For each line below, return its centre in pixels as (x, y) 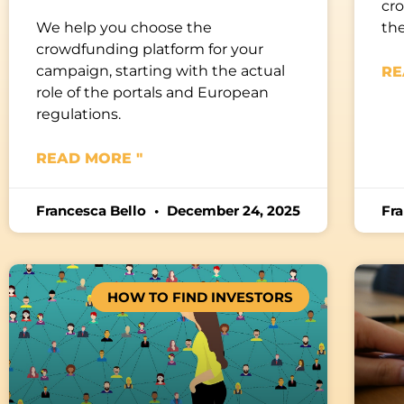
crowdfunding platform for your (150, 49)
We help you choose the (124, 27)
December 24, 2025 (232, 210)
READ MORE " (89, 158)
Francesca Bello (93, 210)
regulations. (78, 114)
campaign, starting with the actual (161, 70)
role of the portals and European (152, 92)
